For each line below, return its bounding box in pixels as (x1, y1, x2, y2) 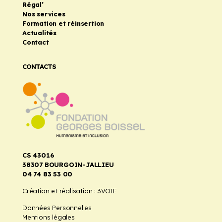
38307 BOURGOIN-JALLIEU (22, 160, 114, 168)
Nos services (22, 9, 65, 18)
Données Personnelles (22, 203, 92, 212)
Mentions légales (22, 213, 75, 221)
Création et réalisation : (22, 186, 98, 195)
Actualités (22, 28, 56, 37)
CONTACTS (22, 62, 56, 70)
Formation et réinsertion (22, 19, 105, 27)
